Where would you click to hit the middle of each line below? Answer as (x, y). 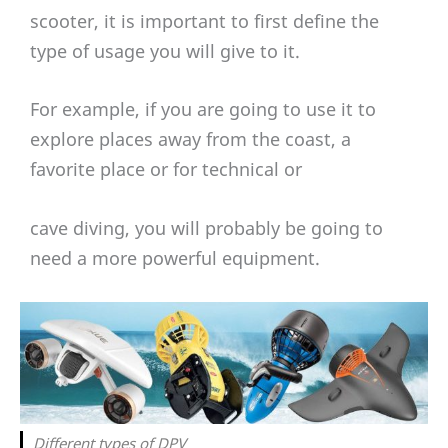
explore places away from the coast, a (190, 139)
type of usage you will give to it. (165, 50)
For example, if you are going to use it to (203, 109)
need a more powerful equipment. (175, 258)
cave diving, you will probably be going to (206, 228)
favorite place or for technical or (166, 169)
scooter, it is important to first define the (204, 20)
